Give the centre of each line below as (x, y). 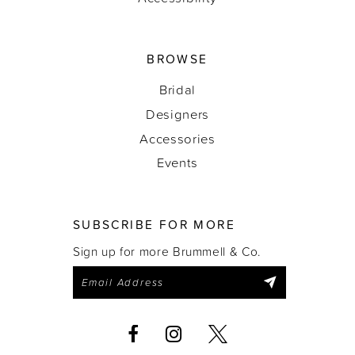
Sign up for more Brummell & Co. (166, 251)
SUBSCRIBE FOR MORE (154, 224)
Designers (177, 113)
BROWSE (177, 59)
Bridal (177, 89)
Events (177, 162)
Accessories (177, 138)
